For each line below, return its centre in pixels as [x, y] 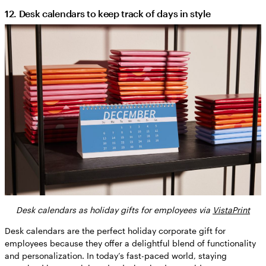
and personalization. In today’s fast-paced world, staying [116, 255]
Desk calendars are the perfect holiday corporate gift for [115, 230]
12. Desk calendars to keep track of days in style [108, 13]
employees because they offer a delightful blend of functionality [130, 243]
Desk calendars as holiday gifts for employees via [114, 210]
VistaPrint [231, 210]
